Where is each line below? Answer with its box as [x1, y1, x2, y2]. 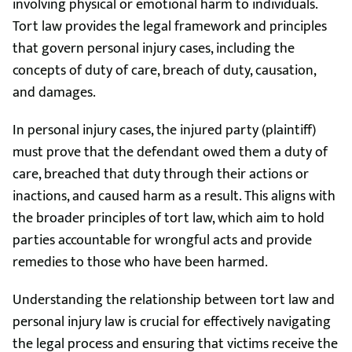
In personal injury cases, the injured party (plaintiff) [13, 119, 316, 142]
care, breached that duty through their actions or [13, 163, 309, 186]
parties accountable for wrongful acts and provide [13, 229, 312, 252]
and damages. [13, 81, 96, 104]
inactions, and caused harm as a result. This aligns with [13, 185, 335, 208]
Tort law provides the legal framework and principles [13, 15, 327, 38]
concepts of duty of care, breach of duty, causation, [13, 59, 316, 82]
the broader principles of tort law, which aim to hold [13, 207, 324, 230]
